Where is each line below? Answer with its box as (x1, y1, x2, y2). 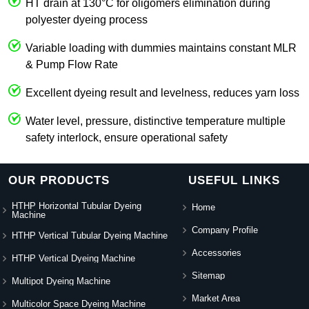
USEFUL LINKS (188, 173, 281, 187)
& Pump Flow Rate (26, 58, 118, 70)
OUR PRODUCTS (8, 173, 110, 187)
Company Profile (192, 225, 259, 236)
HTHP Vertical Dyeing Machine (12, 253, 135, 264)
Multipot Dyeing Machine (12, 276, 110, 287)
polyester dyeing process (26, 13, 148, 26)
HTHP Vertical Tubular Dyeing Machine (12, 230, 168, 241)
